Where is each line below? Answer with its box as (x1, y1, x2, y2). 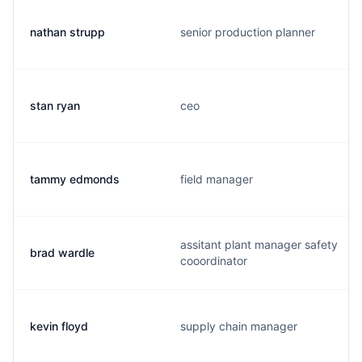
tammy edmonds (30, 172, 120, 186)
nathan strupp (30, 25, 105, 39)
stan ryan (30, 99, 80, 112)
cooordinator (180, 254, 247, 267)
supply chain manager (180, 319, 297, 333)
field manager (180, 172, 253, 186)
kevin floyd (30, 319, 88, 333)
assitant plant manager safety (180, 238, 338, 251)
